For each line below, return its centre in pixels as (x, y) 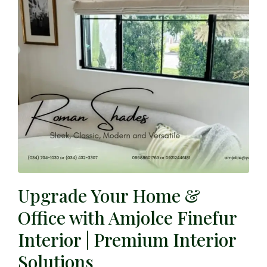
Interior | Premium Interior (127, 239)
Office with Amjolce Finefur (127, 217)
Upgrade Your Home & (109, 195)
